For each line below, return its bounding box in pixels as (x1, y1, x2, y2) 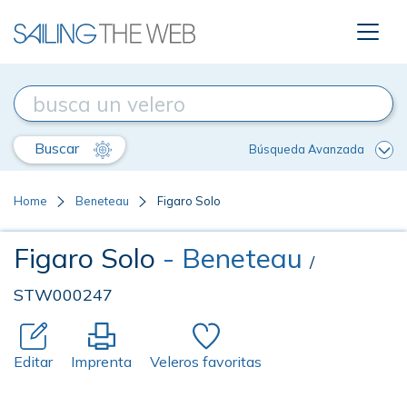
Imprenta (71, 352, 132, 371)
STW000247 (14, 284, 113, 305)
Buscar (35, 139, 83, 157)
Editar (14, 352, 53, 371)
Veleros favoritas (150, 352, 262, 371)
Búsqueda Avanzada (249, 141, 364, 156)
